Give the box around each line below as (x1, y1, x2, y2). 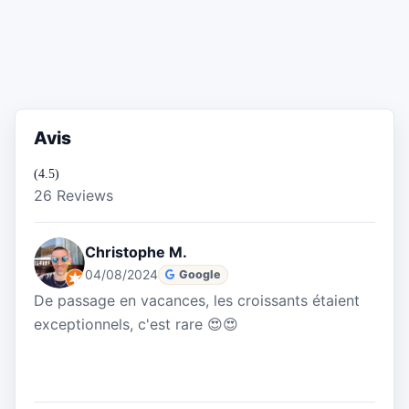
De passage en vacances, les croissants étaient (34, 291, 360, 310)
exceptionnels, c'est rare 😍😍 (34, 315, 238, 334)
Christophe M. (85, 243, 187, 262)
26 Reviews (34, 186, 113, 205)
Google (179, 267, 222, 281)
